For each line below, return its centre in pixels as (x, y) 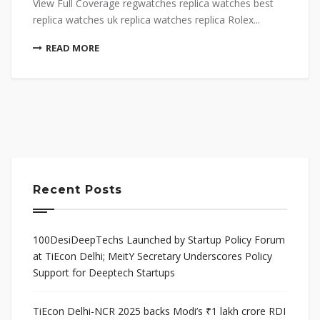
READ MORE (72, 48)
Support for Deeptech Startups (104, 273)
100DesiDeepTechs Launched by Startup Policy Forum (159, 240)
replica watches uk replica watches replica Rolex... (146, 20)
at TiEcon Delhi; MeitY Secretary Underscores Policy (152, 256)
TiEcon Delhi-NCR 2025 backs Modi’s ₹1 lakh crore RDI (159, 311)
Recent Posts (77, 190)
